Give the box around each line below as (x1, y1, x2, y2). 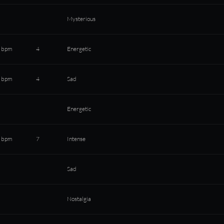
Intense (67, 135, 86, 142)
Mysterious (67, 15, 96, 22)
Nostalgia (67, 195, 91, 202)
